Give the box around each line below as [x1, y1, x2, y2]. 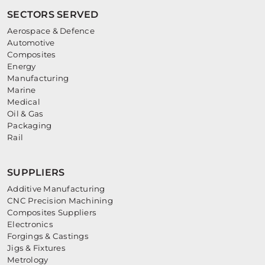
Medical [7, 97, 40, 107]
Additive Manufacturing [7, 184, 105, 194]
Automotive [7, 38, 55, 48]
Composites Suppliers [7, 208, 97, 218]
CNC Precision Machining [7, 196, 113, 206]
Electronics [7, 219, 53, 230]
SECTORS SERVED [7, 9, 99, 21]
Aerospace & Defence [7, 26, 95, 36]
